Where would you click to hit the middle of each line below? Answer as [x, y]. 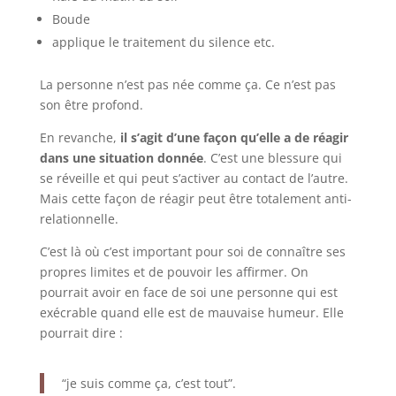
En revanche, [80, 137]
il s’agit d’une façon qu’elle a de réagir [234, 137]
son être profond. [93, 104]
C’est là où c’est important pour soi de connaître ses [192, 251]
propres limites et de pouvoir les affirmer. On [174, 271]
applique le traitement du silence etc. [165, 42]
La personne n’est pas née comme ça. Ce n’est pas [187, 84]
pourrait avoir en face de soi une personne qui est [188, 292]
